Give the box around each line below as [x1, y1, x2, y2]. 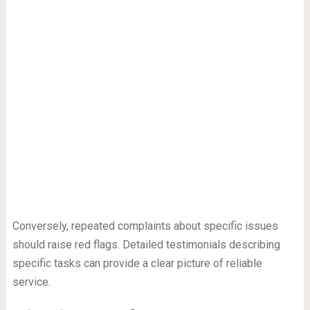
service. [12, 275, 51, 289]
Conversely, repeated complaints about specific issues [12, 219, 278, 233]
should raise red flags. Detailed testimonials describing [12, 238, 280, 252]
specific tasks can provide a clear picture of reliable [12, 257, 262, 271]
